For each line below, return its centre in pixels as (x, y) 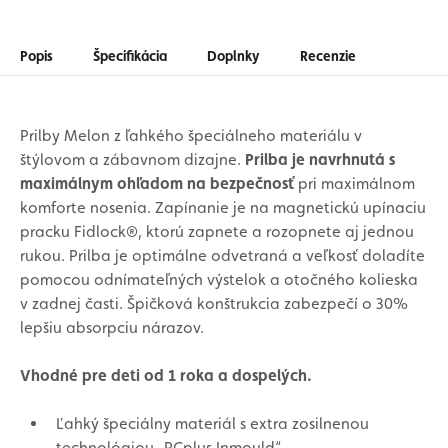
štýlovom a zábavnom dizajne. (132, 159)
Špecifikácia (130, 56)
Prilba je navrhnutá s (320, 159)
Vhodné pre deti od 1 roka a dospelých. (166, 375)
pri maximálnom (354, 183)
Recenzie (328, 56)
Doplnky (233, 56)
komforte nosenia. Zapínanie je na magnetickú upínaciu (223, 207)
